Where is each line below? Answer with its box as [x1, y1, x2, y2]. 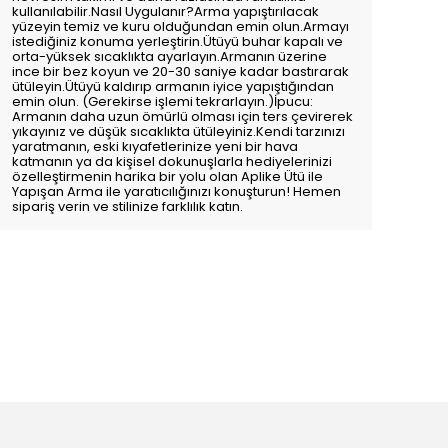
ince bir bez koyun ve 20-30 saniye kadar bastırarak [12, 62, 349, 81]
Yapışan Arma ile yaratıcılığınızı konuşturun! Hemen [12, 182, 341, 201]
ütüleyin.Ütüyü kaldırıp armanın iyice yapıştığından [12, 77, 334, 96]
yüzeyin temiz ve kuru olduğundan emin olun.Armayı [12, 17, 349, 36]
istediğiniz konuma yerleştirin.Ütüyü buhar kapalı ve [12, 32, 343, 51]
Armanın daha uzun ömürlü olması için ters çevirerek [12, 107, 353, 126]
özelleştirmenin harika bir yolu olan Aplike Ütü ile [12, 167, 323, 186]
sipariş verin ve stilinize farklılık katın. [12, 197, 243, 216]
